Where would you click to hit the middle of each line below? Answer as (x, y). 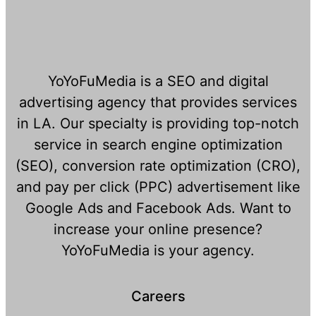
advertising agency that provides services (158, 103)
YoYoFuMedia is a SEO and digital (158, 81)
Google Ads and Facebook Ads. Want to (158, 208)
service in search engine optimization (158, 145)
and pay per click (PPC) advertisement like (158, 187)
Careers (158, 297)
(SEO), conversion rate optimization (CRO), (158, 166)
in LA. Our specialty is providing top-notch (158, 124)
